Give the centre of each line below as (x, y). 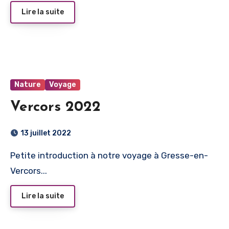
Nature (28, 85)
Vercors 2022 (55, 108)
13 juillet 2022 (46, 133)
